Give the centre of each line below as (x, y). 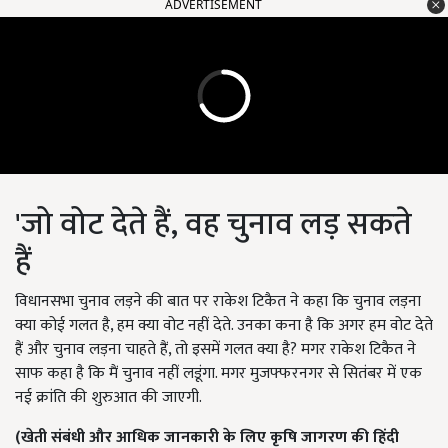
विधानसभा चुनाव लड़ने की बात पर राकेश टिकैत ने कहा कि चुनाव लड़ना (218, 302)
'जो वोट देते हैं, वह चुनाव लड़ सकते (213, 225)
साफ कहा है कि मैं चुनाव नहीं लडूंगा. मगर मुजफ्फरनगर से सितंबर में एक (218, 374)
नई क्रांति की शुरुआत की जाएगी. (108, 398)
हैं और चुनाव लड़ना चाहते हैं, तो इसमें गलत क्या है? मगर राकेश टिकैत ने (215, 350)
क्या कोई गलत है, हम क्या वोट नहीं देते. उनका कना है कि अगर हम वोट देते (224, 326)
